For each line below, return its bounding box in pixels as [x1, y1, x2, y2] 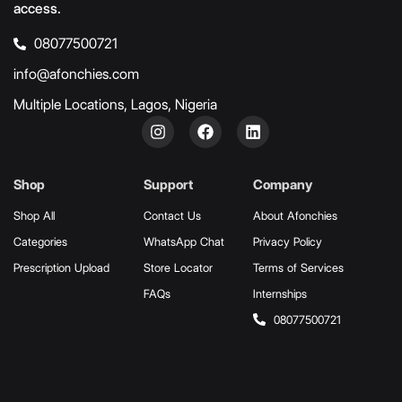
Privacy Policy [253, 233, 323, 249]
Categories [13, 233, 67, 249]
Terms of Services [253, 259, 345, 275]
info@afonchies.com [13, 65, 139, 83]
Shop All [13, 207, 55, 223]
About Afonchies [253, 207, 338, 223]
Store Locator [143, 259, 213, 275]
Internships [253, 285, 308, 301]
